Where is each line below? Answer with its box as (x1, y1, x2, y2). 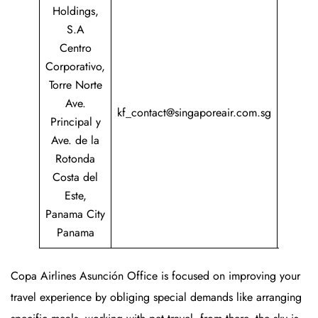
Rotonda (55, 150, 95, 167)
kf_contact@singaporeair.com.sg (117, 104, 271, 121)
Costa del (53, 168, 98, 185)
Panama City (45, 205, 105, 222)
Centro (59, 39, 92, 56)
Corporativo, (45, 57, 105, 75)
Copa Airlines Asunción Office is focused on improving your (11, 267, 300, 284)
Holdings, (52, 2, 99, 19)
